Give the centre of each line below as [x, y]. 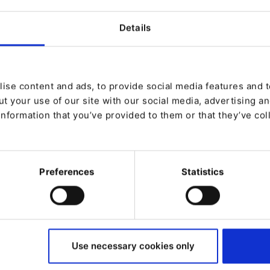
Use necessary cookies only [133, 246]
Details [135, 28]
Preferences [67, 172]
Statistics [202, 172]
